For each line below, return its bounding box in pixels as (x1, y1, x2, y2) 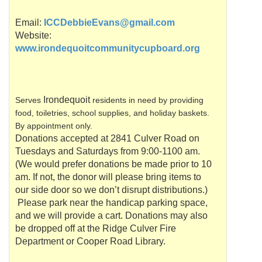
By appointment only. (15, 121, 92, 130)
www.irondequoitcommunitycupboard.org (15, 43, 200, 53)
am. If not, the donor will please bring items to (15, 172, 201, 182)
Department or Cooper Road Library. (15, 236, 170, 246)
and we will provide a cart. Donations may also (15, 211, 208, 220)
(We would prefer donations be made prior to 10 (15, 159, 212, 169)
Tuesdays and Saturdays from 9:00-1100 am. (15, 146, 200, 156)
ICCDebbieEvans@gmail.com (44, 18, 175, 27)
